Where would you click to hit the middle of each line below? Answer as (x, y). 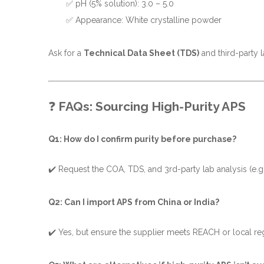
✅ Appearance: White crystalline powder (144, 20)
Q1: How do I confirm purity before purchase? (142, 139)
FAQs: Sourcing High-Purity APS (152, 106)
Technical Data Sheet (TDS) (141, 53)
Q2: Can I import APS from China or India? (134, 202)
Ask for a (66, 53)
